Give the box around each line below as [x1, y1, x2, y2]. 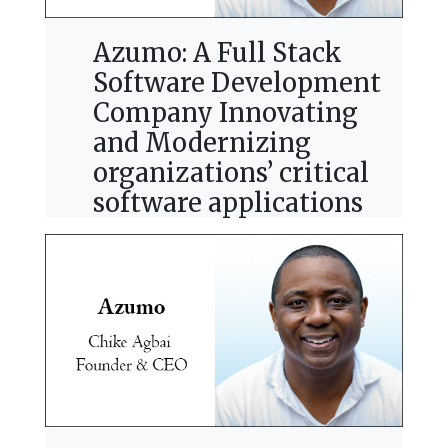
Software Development [92, 67, 381, 100]
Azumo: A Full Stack [92, 37, 342, 70]
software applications [92, 187, 363, 220]
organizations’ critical [92, 157, 369, 190]
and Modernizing [92, 127, 311, 160]
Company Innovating [92, 97, 358, 130]
